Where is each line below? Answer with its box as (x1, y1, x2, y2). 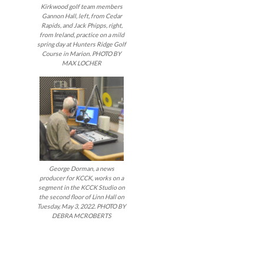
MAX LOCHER (62, 59, 102, 67)
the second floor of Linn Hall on (39, 193, 125, 200)
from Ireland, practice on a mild (39, 31, 124, 38)
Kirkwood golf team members (41, 2, 123, 10)
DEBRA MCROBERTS (52, 212, 112, 219)
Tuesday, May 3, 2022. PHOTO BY (37, 202, 127, 210)
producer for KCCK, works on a (39, 174, 124, 181)
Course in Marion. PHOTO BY (42, 49, 122, 57)
